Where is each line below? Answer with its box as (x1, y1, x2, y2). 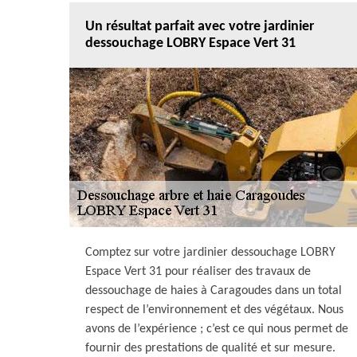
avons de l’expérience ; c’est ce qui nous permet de (85, 323, 348, 335)
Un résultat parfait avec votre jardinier (85, 19, 314, 34)
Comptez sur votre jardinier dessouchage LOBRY (85, 246, 335, 259)
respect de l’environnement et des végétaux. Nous (85, 304, 343, 316)
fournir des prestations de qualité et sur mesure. (85, 342, 335, 355)
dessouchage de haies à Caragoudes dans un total (85, 284, 342, 297)
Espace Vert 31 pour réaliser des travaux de (85, 265, 311, 278)
